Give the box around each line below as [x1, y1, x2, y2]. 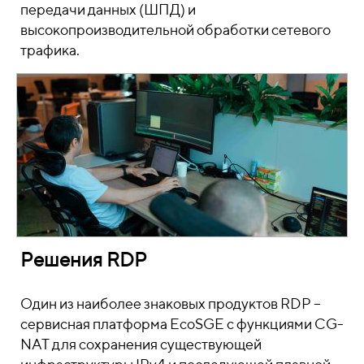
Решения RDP [20, 248, 147, 271]
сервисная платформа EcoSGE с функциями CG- [20, 315, 344, 332]
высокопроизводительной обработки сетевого [20, 21, 331, 38]
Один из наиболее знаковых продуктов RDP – [20, 295, 321, 312]
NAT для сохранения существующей [20, 336, 262, 353]
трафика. [20, 41, 80, 58]
